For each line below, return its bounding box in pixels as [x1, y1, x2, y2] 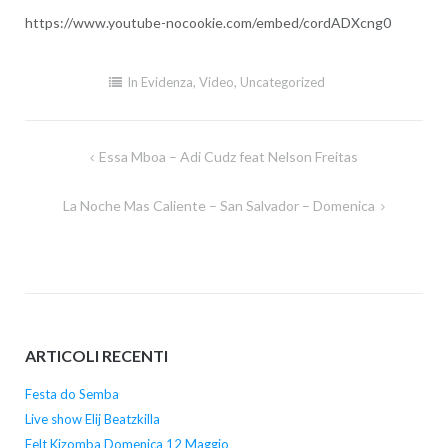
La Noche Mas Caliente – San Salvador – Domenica [63, 196, 376, 214]
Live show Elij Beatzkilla [24, 411, 160, 428]
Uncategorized [240, 73, 326, 90]
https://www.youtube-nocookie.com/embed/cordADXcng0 [24, 14, 391, 32]
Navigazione [24, 164, 150, 192]
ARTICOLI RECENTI [24, 345, 168, 365]
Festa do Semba [24, 386, 119, 403]
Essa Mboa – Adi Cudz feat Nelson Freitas [99, 147, 359, 165]
